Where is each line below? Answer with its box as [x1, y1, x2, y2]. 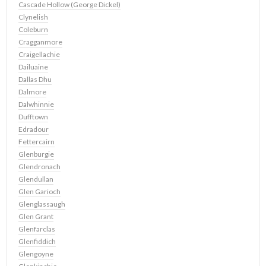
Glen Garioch [18, 187, 61, 196]
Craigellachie [18, 50, 60, 59]
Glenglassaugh [18, 199, 65, 208]
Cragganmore [18, 37, 62, 46]
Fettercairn [18, 137, 55, 146]
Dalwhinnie [18, 100, 54, 109]
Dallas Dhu [18, 75, 52, 84]
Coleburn [18, 25, 48, 34]
